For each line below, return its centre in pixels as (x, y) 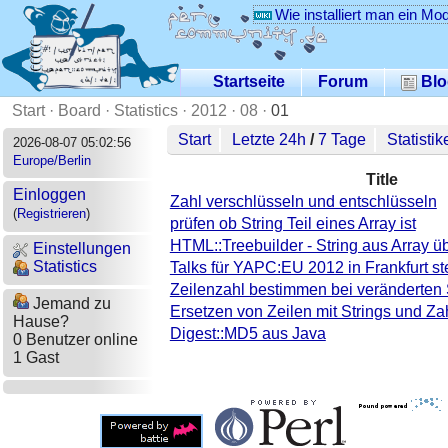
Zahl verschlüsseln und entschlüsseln (303, 201)
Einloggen (49, 195)
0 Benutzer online (75, 340)
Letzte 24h (269, 139)
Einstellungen (79, 248)
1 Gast (35, 358)
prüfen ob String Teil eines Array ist (292, 223)
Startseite (249, 81)
